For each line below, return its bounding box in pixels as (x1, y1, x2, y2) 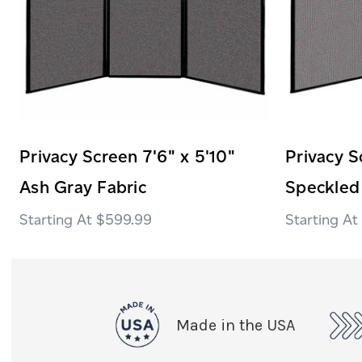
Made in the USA (175, 315, 295, 335)
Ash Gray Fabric (19, 176, 146, 197)
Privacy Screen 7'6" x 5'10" (19, 145, 235, 166)
